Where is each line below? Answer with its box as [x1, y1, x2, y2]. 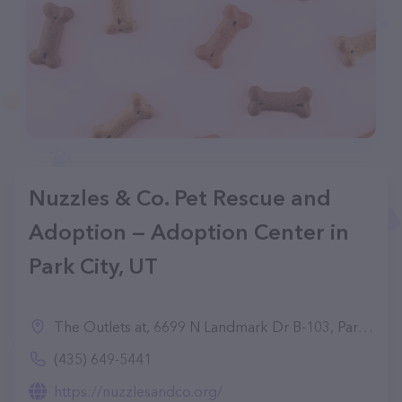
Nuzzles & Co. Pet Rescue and [29, 185, 331, 211]
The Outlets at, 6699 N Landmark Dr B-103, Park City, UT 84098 [54, 318, 358, 336]
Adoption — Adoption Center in [29, 219, 349, 245]
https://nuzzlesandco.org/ [54, 382, 223, 400]
